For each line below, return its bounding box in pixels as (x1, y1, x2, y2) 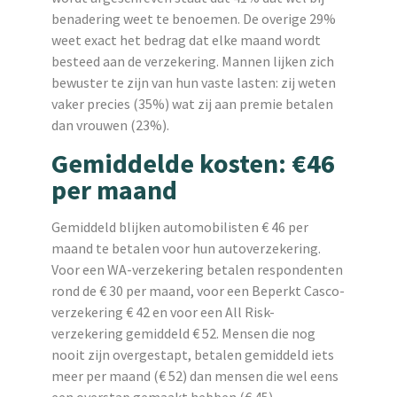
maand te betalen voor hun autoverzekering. (51, 238, 321, 257)
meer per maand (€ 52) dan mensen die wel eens (51, 366, 339, 385)
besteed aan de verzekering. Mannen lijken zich (51, 51, 334, 70)
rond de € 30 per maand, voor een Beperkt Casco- (51, 281, 345, 300)
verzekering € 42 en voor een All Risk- (51, 302, 275, 321)
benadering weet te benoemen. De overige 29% (51, 9, 336, 27)
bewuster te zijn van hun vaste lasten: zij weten (51, 73, 336, 91)
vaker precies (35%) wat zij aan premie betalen (51, 94, 333, 113)
